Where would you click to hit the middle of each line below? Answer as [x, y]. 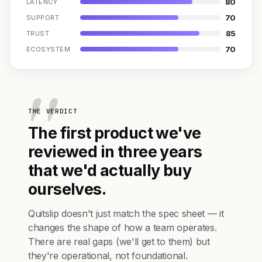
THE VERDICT [53, 111]
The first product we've [115, 133]
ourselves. [67, 189]
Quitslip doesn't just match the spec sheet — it [126, 213]
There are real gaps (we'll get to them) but [119, 242]
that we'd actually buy [110, 170]
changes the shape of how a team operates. [123, 227]
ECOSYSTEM [48, 49]
